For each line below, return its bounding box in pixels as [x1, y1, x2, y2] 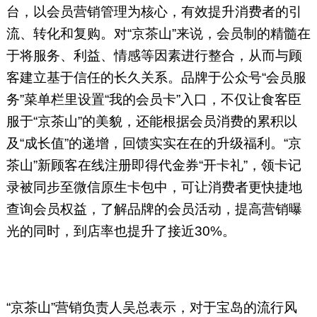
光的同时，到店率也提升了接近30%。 [6, 224, 236, 239]
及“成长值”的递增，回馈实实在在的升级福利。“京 [6, 136, 301, 151]
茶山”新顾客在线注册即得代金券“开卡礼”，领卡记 [6, 158, 301, 173]
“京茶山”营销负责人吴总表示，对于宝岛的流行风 [6, 300, 297, 316]
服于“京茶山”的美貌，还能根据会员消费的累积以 [6, 114, 297, 129]
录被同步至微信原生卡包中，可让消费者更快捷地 [6, 180, 302, 195]
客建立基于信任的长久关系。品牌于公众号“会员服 [6, 70, 306, 86]
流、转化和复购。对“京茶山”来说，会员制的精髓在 [6, 26, 311, 42]
